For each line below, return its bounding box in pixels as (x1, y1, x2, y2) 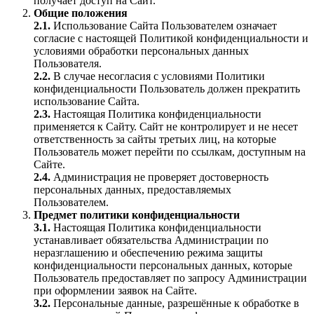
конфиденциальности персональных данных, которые (34, 259, 292, 271)
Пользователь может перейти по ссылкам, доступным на (34, 146, 306, 158)
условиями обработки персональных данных (34, 45, 249, 57)
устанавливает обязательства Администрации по (34, 234, 268, 246)
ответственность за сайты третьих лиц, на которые (34, 133, 276, 145)
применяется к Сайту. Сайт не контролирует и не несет (34, 121, 298, 132)
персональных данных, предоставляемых (34, 184, 231, 196)
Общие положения (34, 7, 128, 19)
